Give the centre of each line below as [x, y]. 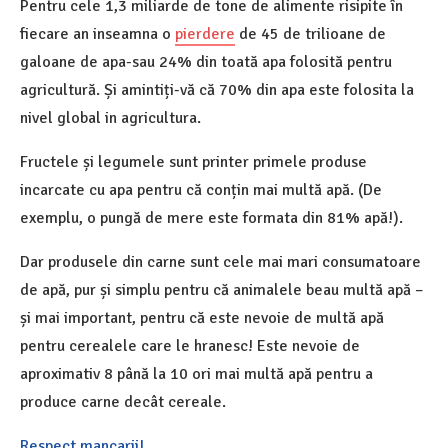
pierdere [205, 33]
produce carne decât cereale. [123, 401]
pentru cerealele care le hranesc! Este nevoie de [190, 345]
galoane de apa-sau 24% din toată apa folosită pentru [206, 61]
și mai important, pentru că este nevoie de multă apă [202, 317]
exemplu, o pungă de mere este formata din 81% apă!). [211, 217]
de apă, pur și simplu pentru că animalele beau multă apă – [221, 289]
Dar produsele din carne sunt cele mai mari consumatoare [220, 261]
